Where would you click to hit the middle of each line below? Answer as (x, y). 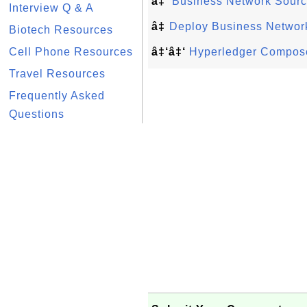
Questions (37, 114)
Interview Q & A (51, 8)
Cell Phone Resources (71, 52)
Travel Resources (57, 74)
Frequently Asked (57, 96)
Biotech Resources (61, 30)
